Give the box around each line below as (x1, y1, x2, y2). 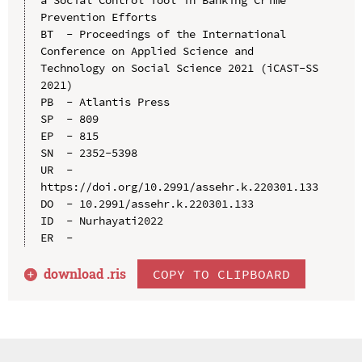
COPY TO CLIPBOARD (153, 265, 291, 282)
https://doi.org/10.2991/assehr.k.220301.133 (40, 179, 318, 194)
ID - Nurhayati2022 (40, 213, 163, 228)
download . (44, 264, 111, 282)
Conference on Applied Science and (40, 43, 254, 58)
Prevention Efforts (40, 9, 157, 24)
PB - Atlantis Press (40, 94, 170, 109)
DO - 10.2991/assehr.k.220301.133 (40, 196, 254, 211)
